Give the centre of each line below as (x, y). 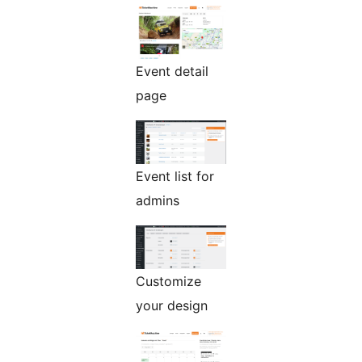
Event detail (172, 71)
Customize (168, 282)
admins (158, 200)
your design (172, 306)
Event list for (175, 176)
